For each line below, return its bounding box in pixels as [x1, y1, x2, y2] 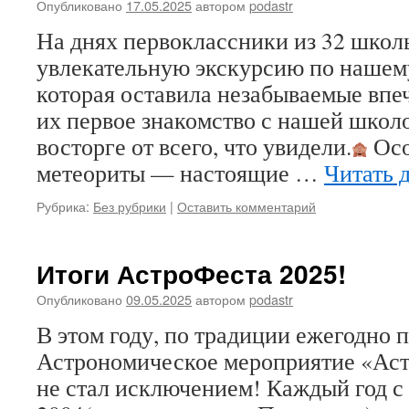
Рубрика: [37, 196, 89, 215]
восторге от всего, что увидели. [37, 131, 351, 162]
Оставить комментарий [177, 196, 316, 215]
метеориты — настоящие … [37, 157, 324, 188]
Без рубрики [93, 196, 166, 215]
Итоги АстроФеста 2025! [37, 255, 346, 292]
